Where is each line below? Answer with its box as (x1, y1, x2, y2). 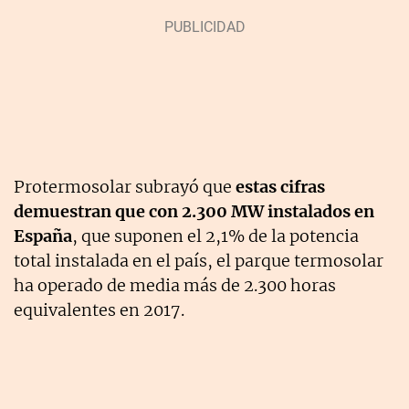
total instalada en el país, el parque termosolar (14, 250, 383, 272)
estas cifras (236, 176, 325, 198)
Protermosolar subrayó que (14, 176, 236, 198)
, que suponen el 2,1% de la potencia (72, 225, 359, 247)
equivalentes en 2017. (14, 299, 184, 321)
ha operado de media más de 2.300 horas (14, 275, 336, 297)
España (14, 225, 72, 247)
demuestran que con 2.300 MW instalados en (14, 201, 374, 223)
